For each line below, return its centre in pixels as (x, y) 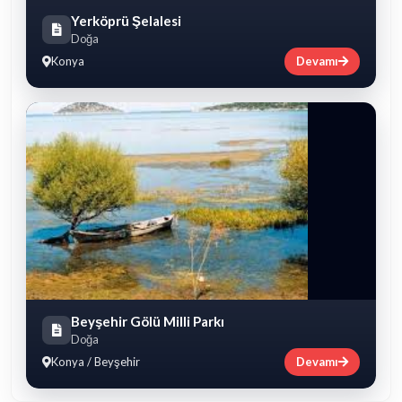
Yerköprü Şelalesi (126, 20)
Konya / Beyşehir (96, 361)
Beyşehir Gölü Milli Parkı (148, 321)
